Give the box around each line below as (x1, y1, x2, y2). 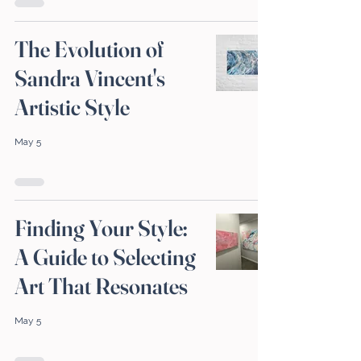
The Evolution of (15, 35, 164, 64)
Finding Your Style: (15, 214, 188, 243)
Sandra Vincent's (15, 64, 165, 93)
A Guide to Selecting (15, 243, 196, 272)
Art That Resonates (15, 272, 188, 301)
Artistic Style (15, 93, 130, 122)
